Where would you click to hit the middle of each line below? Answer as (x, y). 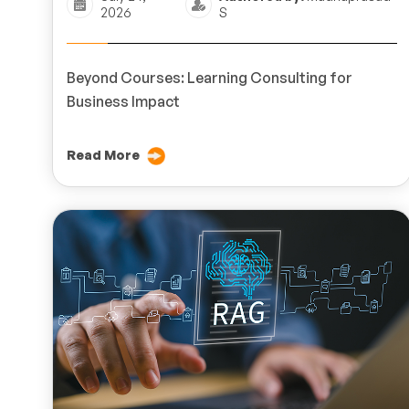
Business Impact (123, 101)
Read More (103, 154)
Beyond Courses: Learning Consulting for (210, 77)
